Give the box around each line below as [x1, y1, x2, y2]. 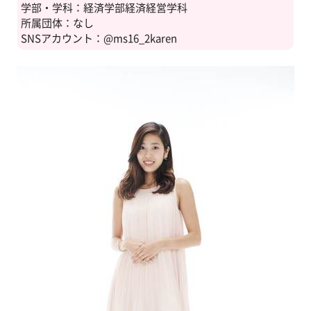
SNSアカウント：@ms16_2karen [21, 33, 177, 44]
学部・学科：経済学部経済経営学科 [21, 3, 187, 13]
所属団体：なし [21, 18, 94, 28]
